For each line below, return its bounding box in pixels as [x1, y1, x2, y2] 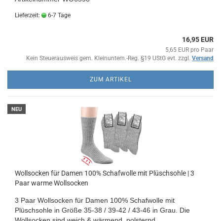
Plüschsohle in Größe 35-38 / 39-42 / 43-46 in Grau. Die [15, 206, 190, 214]
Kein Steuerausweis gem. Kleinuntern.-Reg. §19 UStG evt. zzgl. [26, 54, 192, 62]
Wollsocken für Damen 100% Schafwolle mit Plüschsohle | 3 [15, 169, 194, 177]
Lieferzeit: [15, 11, 41, 19]
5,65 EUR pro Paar [165, 46, 214, 53]
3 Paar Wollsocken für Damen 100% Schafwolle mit [15, 196, 175, 204]
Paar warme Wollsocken [15, 179, 88, 187]
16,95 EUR [182, 35, 214, 43]
